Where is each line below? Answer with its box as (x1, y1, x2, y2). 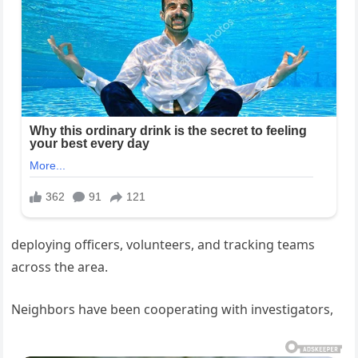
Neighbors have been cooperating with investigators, (11, 300, 334, 318)
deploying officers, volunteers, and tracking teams (11, 235, 316, 253)
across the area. (11, 257, 109, 276)
